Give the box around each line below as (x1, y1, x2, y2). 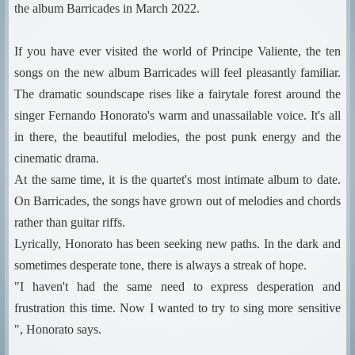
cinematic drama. (14, 151, 100, 165)
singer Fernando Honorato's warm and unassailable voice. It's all (14, 109, 341, 122)
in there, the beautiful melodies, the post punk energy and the (14, 130, 341, 143)
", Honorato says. (14, 323, 102, 336)
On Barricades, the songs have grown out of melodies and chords (14, 194, 341, 208)
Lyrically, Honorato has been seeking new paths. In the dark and (14, 237, 341, 250)
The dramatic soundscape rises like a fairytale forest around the (14, 87, 341, 101)
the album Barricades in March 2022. (14, 2, 200, 15)
